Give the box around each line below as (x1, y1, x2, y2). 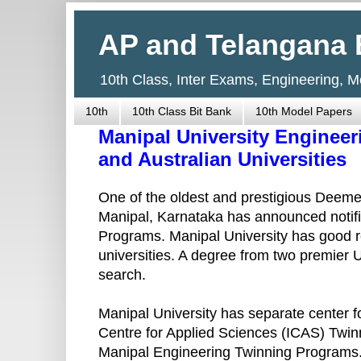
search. (98, 267, 146, 284)
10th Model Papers (255, 105, 352, 118)
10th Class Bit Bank (132, 105, 231, 118)
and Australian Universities (98, 147, 346, 170)
